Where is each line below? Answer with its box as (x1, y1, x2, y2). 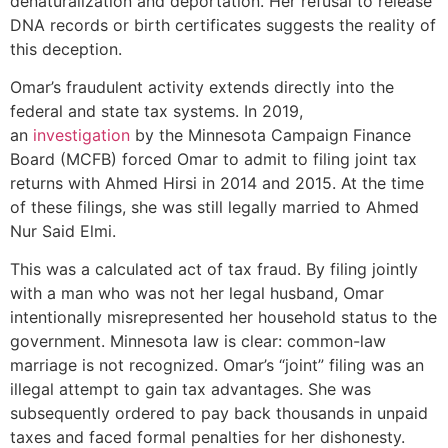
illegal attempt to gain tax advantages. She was (10, 379, 371, 400)
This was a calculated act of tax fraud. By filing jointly (10, 259, 418, 280)
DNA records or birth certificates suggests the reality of (10, 14, 436, 35)
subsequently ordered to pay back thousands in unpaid (10, 403, 428, 424)
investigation (33, 125, 130, 146)
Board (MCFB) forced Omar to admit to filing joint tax (10, 149, 417, 170)
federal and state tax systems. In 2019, (10, 101, 303, 122)
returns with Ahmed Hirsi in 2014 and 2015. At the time (10, 173, 424, 194)
